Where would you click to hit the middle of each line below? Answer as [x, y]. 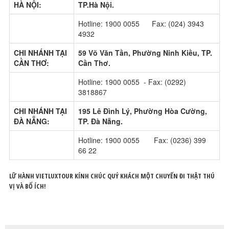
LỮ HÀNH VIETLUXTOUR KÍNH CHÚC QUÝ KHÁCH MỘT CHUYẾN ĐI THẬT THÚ [112, 176]
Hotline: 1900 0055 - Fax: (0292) [132, 82]
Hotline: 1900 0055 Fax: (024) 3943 [141, 23]
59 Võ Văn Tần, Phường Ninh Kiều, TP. [145, 52]
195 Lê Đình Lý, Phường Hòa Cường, [143, 111]
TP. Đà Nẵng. [100, 121]
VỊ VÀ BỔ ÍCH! [28, 186]
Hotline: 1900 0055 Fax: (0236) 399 [142, 140]
